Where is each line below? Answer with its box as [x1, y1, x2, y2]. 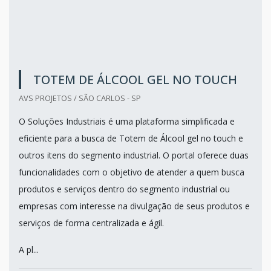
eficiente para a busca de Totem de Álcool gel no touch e [19, 132, 243, 144]
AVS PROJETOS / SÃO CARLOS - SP [19, 92, 141, 103]
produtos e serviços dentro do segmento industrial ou [19, 183, 230, 195]
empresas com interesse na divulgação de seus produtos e [19, 200, 250, 212]
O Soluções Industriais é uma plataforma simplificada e [19, 115, 235, 127]
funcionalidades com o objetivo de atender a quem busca [19, 166, 244, 178]
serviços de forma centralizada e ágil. [19, 217, 164, 229]
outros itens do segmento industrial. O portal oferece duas [19, 149, 249, 161]
